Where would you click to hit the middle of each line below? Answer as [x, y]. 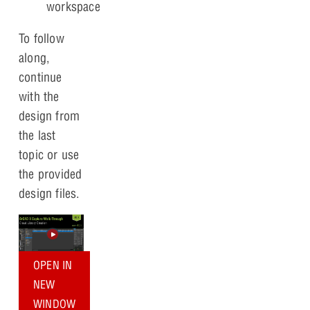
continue [40, 77]
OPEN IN [53, 265]
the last [37, 136]
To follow [42, 39]
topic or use [49, 155]
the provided [51, 174]
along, [35, 58]
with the [39, 97]
